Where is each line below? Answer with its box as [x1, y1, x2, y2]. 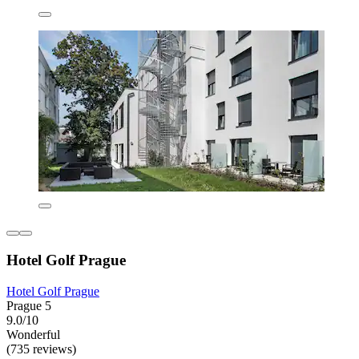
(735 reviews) [6, 341, 76, 356]
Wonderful [6, 327, 60, 341]
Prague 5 [6, 298, 51, 313]
